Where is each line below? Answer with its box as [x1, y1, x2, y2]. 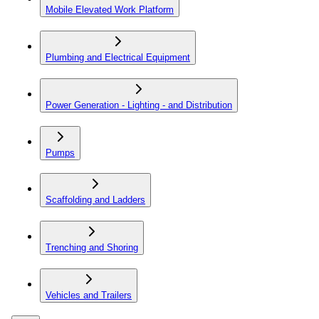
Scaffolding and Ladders [46, 194, 145, 206]
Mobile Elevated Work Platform [46, 4, 174, 16]
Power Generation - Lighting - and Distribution [46, 99, 232, 110]
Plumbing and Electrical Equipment [46, 52, 190, 63]
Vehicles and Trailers [46, 289, 132, 300]
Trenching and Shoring [46, 241, 138, 253]
